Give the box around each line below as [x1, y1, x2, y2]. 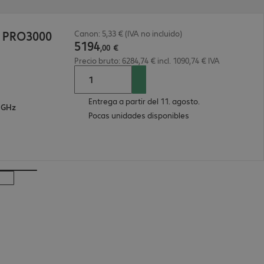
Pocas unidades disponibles [88, 110, 189, 121]
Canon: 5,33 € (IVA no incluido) [74, 28, 182, 39]
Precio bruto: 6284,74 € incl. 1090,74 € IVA [74, 55, 220, 66]
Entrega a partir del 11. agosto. [88, 95, 200, 107]
